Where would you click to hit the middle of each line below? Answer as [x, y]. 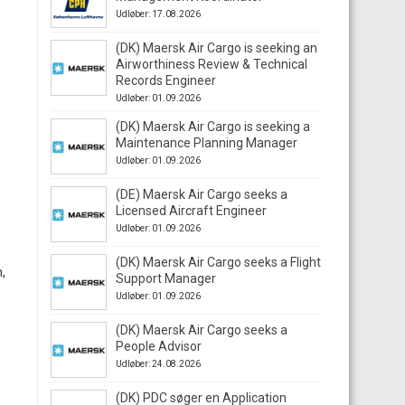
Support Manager [166, 278]
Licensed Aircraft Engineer [191, 211]
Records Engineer [166, 80]
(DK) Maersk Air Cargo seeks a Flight [218, 262]
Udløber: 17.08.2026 [158, 14]
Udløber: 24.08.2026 [158, 364]
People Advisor [159, 346]
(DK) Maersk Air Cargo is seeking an [217, 48]
